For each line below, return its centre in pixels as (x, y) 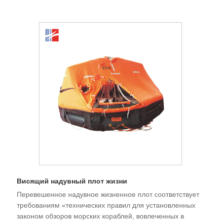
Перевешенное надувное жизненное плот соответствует (108, 195)
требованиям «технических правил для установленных (106, 205)
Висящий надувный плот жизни (72, 181)
